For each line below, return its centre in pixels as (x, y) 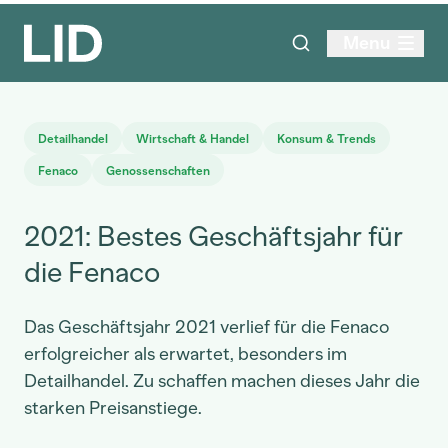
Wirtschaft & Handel (192, 139)
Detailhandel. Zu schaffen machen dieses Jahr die (222, 381)
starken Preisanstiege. (113, 408)
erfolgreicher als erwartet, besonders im (185, 354)
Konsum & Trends (326, 139)
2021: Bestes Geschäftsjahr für (213, 236)
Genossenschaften (158, 171)
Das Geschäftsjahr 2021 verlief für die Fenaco (206, 327)
